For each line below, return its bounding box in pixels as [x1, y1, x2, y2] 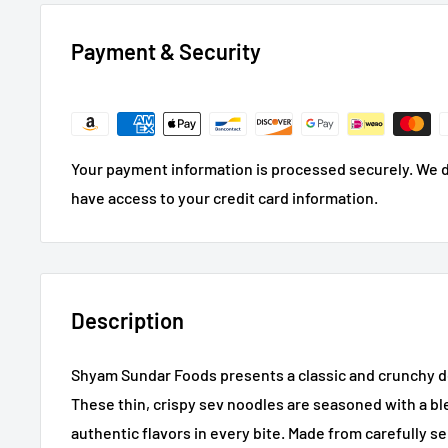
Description [71, 307, 184, 334]
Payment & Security [71, 38, 261, 65]
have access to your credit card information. [71, 188, 378, 208]
